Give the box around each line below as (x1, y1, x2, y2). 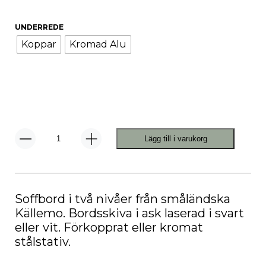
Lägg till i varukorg (144, 134, 207, 143)
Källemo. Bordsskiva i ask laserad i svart (15, 205, 244, 220)
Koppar (21, 39, 56, 50)
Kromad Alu (69, 39, 126, 50)
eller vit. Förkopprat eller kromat (15, 220, 203, 235)
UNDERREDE (15, 23, 64, 32)
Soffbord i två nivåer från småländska (15, 191, 230, 206)
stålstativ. (15, 234, 71, 249)
